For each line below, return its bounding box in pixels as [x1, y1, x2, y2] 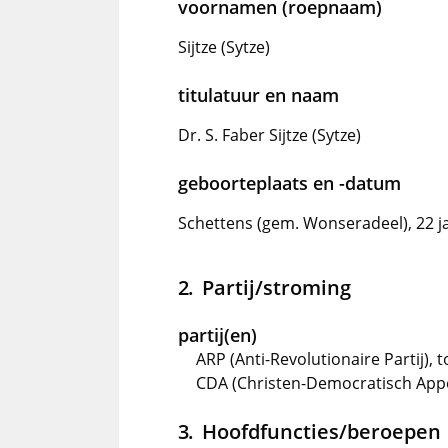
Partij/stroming [201, 273, 351, 301]
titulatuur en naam [178, 83, 339, 107]
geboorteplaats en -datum [178, 171, 401, 195]
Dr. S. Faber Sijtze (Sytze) [178, 124, 361, 146]
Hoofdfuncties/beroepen [201, 417, 441, 445]
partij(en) [178, 323, 257, 347]
